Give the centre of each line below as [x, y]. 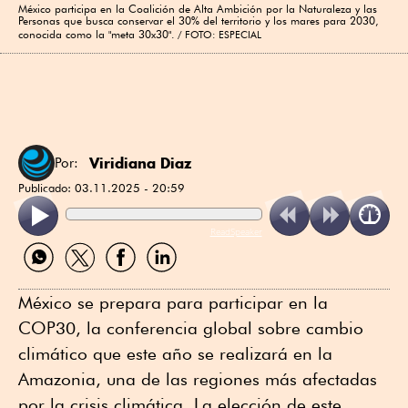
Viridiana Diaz [140, 163]
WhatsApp [50, 279]
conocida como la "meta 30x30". [97, 34]
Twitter [78, 279]
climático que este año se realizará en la [175, 353]
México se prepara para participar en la [173, 302]
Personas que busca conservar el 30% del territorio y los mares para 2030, [199, 20]
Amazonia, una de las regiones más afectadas [198, 378]
